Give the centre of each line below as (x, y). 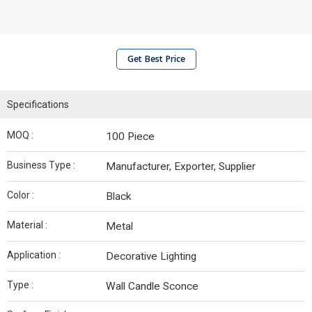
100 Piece (130, 136)
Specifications (38, 104)
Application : (34, 255)
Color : (21, 195)
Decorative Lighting (151, 256)
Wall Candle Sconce (152, 286)
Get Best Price (156, 59)
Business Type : (41, 165)
